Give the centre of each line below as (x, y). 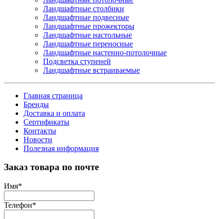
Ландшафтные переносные (88, 44)
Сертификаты (46, 122)
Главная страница (53, 95)
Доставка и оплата (54, 113)
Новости (38, 139)
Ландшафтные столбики (84, 8)
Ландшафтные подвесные (86, 17)
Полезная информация (61, 148)
